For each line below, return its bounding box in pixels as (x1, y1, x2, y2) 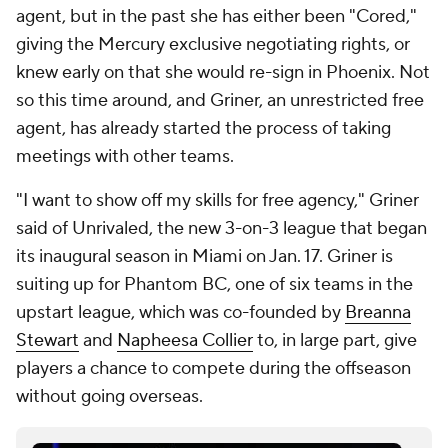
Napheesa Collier (117, 329, 253, 352)
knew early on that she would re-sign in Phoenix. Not (16, 61, 430, 84)
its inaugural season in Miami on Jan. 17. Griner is (16, 245, 393, 268)
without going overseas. (16, 385, 207, 408)
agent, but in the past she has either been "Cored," (16, 5, 417, 28)
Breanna (345, 301, 411, 324)
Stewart (16, 329, 79, 352)
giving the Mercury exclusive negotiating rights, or (16, 33, 410, 56)
